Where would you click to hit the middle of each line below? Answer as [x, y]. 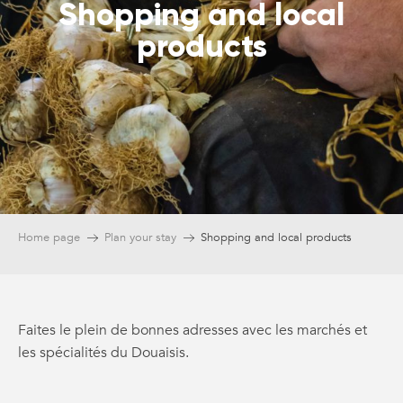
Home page [49, 238]
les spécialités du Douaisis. [103, 353]
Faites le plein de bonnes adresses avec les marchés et [193, 331]
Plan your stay [140, 238]
